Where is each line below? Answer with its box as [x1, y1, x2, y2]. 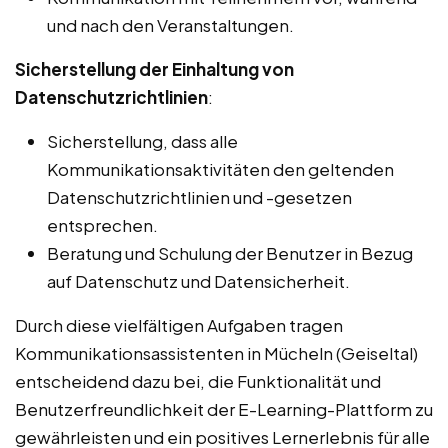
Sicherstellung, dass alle [47, 130, 238, 153]
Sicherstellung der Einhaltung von [15, 58, 294, 81]
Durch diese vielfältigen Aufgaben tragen [15, 314, 343, 337]
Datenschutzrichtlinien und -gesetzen [47, 186, 352, 209]
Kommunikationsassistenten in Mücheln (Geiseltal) [15, 342, 418, 365]
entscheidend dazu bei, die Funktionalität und [15, 370, 381, 393]
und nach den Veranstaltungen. [47, 14, 294, 37]
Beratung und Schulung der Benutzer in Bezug [47, 242, 413, 265]
